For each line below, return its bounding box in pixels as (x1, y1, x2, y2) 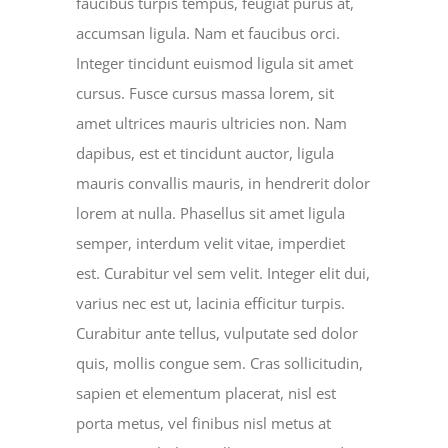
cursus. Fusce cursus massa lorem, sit (76, 83, 335, 104)
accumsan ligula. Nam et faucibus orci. (76, 23, 341, 44)
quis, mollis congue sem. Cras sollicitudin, (76, 353, 364, 374)
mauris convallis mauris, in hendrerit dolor (76, 173, 371, 194)
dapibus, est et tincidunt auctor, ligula (76, 143, 335, 164)
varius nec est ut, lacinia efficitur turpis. (76, 293, 346, 314)
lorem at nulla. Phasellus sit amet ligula (76, 203, 346, 224)
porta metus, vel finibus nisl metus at (76, 413, 332, 434)
